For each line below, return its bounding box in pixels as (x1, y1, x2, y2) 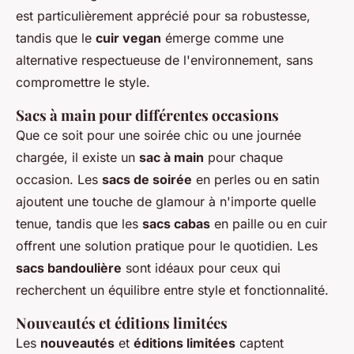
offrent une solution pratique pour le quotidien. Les (16, 238, 318, 254)
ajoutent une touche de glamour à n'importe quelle (16, 194, 316, 210)
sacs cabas (142, 216, 210, 232)
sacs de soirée (102, 171, 192, 188)
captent (235, 335, 284, 352)
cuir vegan (96, 30, 161, 47)
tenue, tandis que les (16, 216, 142, 232)
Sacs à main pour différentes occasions (16, 105, 279, 126)
